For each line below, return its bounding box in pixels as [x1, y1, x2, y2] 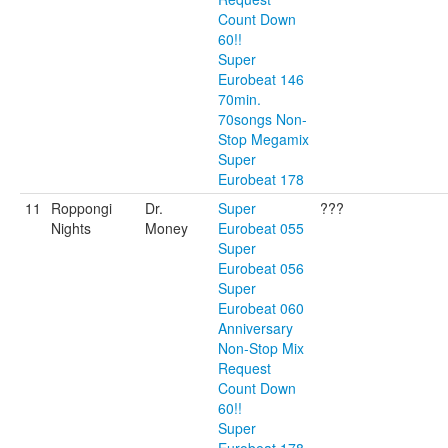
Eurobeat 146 [218, 69, 304, 89]
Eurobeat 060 [218, 298, 304, 318]
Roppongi [51, 198, 112, 218]
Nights [51, 218, 91, 238]
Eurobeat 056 [218, 258, 304, 278]
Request [218, 358, 271, 378]
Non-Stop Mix [218, 338, 304, 358]
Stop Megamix [218, 129, 309, 149]
